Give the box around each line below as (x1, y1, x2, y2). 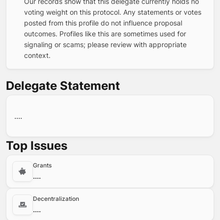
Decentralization (33, 195, 79, 202)
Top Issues (6, 138, 67, 153)
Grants (33, 162, 52, 169)
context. (24, 51, 51, 59)
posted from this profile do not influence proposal (24, 19, 182, 27)
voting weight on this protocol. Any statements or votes (24, 8, 201, 16)
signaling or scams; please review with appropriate (24, 40, 187, 49)
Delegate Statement (6, 79, 120, 93)
